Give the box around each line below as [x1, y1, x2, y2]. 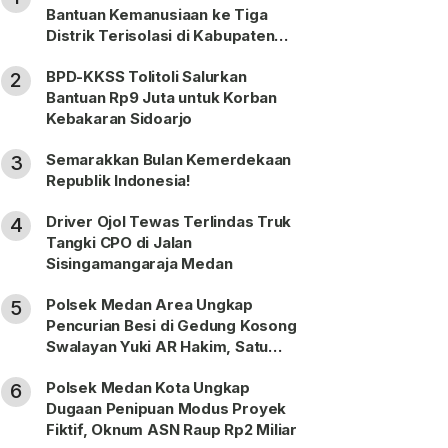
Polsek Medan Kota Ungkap [46, 377, 250, 397]
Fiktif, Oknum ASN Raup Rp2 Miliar [46, 419, 298, 439]
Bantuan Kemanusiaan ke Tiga [46, 4, 268, 24]
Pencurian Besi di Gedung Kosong [46, 315, 297, 335]
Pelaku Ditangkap [46, 357, 175, 377]
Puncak [46, 46, 100, 66]
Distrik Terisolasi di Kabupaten [46, 25, 275, 45]
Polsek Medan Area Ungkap [46, 294, 253, 314]
